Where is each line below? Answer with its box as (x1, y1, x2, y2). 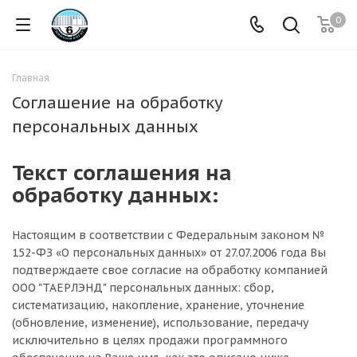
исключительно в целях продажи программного (12, 333, 288, 347)
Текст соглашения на (12, 159, 232, 186)
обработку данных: (12, 181, 224, 208)
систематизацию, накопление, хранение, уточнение (12, 298, 304, 312)
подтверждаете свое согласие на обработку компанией (12, 263, 328, 277)
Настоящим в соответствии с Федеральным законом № (12, 228, 325, 242)
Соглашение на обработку (12, 92, 223, 113)
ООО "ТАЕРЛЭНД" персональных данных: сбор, (12, 280, 274, 295)
